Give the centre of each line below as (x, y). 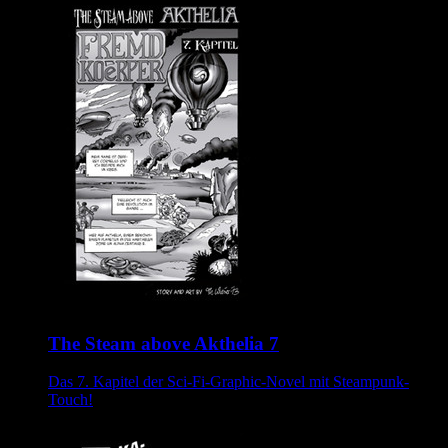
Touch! (70, 400)
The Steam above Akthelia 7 (163, 343)
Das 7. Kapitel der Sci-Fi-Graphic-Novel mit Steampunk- (228, 382)
